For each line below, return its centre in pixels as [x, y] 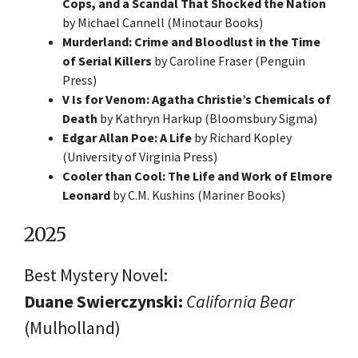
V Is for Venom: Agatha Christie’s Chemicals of [197, 99]
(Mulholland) [72, 327]
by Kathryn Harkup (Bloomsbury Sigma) [207, 118]
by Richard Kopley [242, 137]
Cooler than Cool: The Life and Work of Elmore [197, 175]
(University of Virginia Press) [140, 156]
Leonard [86, 195]
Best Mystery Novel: [96, 274]
